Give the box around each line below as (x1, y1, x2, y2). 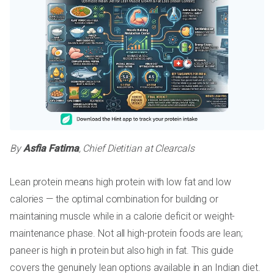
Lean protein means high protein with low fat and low (10, 176, 231, 188)
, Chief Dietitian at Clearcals (78, 143, 194, 155)
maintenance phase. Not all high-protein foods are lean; (10, 228, 243, 240)
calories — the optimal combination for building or (10, 193, 218, 206)
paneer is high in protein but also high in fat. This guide (10, 245, 234, 257)
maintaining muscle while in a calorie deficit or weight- (10, 210, 235, 223)
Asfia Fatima (23, 143, 79, 155)
